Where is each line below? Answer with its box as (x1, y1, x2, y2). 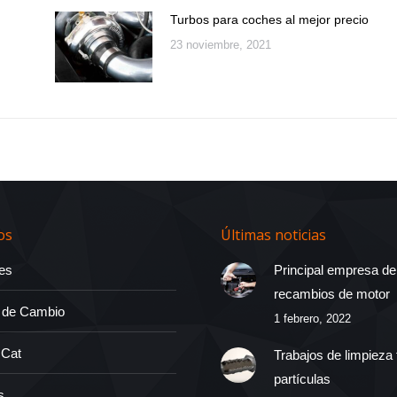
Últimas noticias (221, 224, 326, 245)
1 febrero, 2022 (274, 311, 351, 325)
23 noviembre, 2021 (169, 37, 271, 51)
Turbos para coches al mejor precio (169, 12, 369, 27)
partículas (274, 370, 331, 386)
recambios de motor (274, 285, 390, 301)
